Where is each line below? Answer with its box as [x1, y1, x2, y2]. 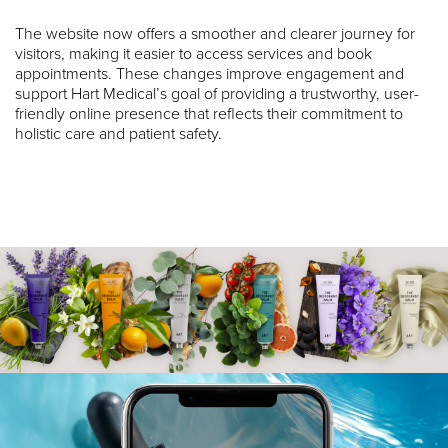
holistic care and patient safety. [15, 123, 222, 144]
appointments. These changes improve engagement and [15, 63, 404, 84]
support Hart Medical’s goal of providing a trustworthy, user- [15, 83, 419, 104]
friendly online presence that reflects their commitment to [15, 103, 403, 124]
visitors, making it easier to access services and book [15, 43, 372, 64]
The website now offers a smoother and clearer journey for [15, 23, 415, 44]
